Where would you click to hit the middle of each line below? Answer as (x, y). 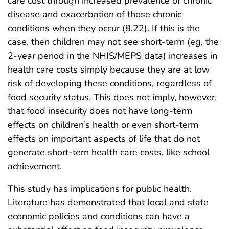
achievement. (35, 166)
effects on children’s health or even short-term (103, 124)
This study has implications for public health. (100, 188)
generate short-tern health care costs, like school (109, 152)
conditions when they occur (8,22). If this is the (104, 28)
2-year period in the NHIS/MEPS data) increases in (112, 55)
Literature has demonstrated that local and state (108, 202)
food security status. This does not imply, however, (112, 97)
